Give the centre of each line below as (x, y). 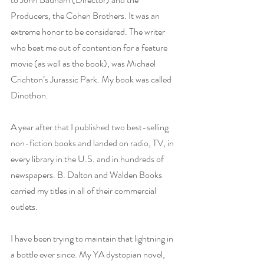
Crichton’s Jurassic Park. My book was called (92, 79)
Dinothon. (30, 95)
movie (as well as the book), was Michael (84, 63)
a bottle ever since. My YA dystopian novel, (89, 254)
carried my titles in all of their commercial (84, 191)
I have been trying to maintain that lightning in (93, 238)
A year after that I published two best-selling (90, 127)
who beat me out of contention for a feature (90, 47)
